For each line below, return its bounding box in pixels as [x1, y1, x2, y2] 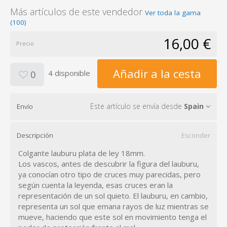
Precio [16, 40, 34, 47]
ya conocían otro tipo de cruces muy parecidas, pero [18, 169, 201, 179]
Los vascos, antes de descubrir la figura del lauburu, [18, 159, 199, 169]
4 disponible [48, 67, 90, 78]
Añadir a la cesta [113, 66, 201, 81]
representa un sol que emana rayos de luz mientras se [18, 201, 209, 211]
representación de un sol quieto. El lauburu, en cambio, [18, 191, 208, 201]
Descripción [17, 131, 53, 140]
